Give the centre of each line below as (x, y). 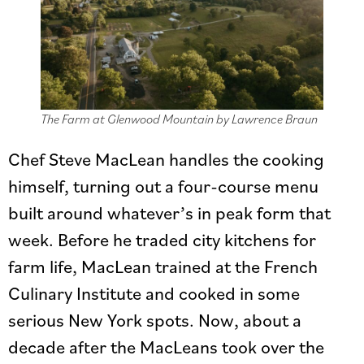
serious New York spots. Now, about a (155, 320)
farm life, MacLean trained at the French (163, 266)
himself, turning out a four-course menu (163, 186)
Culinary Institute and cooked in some (154, 293)
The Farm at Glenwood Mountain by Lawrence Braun (179, 118)
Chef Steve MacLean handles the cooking (166, 159)
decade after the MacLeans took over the (166, 347)
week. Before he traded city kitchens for (162, 239)
